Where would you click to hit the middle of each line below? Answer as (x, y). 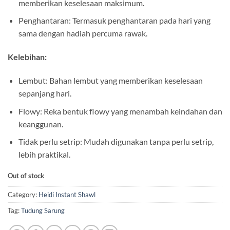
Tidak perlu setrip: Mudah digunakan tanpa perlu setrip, (116, 142)
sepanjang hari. (45, 93)
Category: (23, 194)
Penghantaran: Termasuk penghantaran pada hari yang (114, 21)
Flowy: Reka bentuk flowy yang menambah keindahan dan (120, 111)
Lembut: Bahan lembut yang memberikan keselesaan (110, 81)
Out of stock (26, 176)
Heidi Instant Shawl (67, 194)
